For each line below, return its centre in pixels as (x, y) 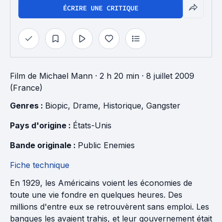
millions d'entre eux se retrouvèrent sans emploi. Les (110, 207)
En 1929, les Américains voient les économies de (101, 183)
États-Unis (92, 125)
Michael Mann (66, 76)
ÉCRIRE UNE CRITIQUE (101, 8)
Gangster (163, 106)
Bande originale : (44, 145)
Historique (122, 106)
